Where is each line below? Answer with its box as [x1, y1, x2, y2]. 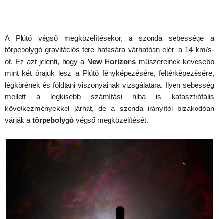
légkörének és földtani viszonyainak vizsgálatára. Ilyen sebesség [5, 80, 214, 89]
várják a [5, 115, 32, 124]
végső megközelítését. [74, 115, 148, 124]
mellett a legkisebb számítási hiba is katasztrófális [5, 92, 214, 101]
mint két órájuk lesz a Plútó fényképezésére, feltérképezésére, [5, 68, 214, 77]
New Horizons [87, 57, 136, 66]
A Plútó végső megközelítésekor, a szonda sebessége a [5, 33, 214, 42]
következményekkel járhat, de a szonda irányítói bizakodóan [5, 104, 214, 112]
